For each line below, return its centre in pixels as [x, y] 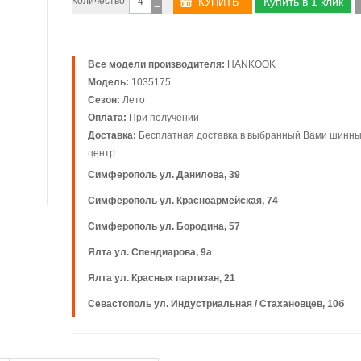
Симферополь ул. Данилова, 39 [164, 175]
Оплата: [107, 118]
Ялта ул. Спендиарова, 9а [150, 252]
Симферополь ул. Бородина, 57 [164, 226]
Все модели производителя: [156, 64]
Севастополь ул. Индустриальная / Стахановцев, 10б [216, 304]
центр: [103, 153]
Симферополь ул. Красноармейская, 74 [183, 201]
